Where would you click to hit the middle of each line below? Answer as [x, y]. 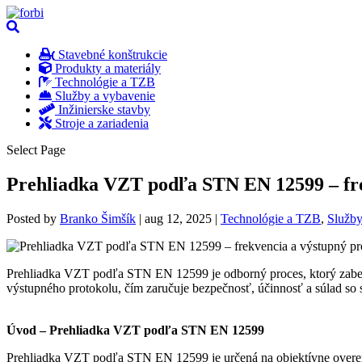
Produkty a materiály [106, 68]
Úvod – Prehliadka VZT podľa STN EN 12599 [135, 330]
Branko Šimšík [98, 218]
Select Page [36, 150]
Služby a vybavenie [103, 96]
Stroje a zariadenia [100, 123]
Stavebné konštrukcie [111, 55]
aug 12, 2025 [178, 218]
